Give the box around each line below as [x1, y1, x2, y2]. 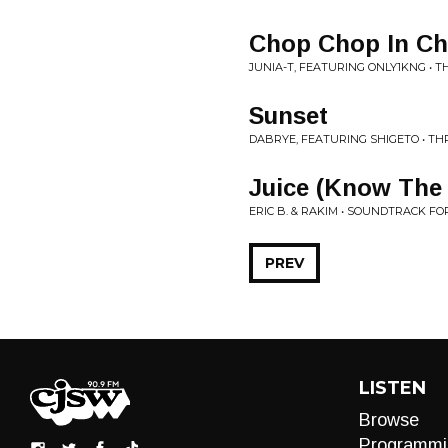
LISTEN [358, 377, 426, 399]
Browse [358, 410, 419, 430]
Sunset [249, 102, 328, 129]
